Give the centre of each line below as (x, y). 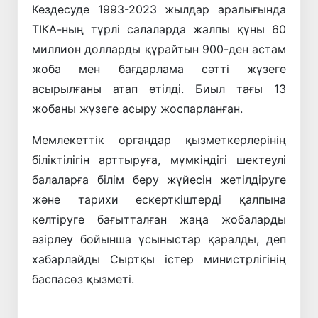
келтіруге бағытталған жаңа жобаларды (159, 219)
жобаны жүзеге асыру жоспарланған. (137, 108)
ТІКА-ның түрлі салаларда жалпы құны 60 (159, 29)
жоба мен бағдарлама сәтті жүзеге (159, 68)
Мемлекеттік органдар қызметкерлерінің (159, 139)
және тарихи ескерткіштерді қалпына (159, 199)
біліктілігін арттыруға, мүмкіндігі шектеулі (159, 159)
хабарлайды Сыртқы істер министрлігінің (159, 259)
